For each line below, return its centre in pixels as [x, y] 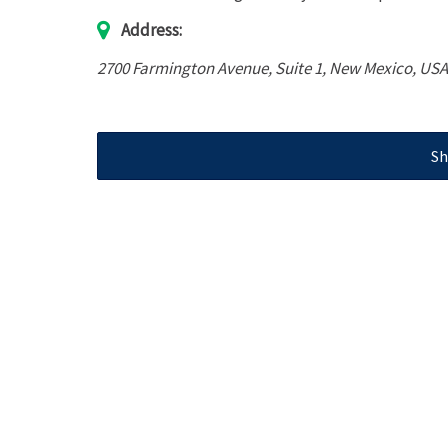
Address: [151, 30]
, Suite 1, [298, 68]
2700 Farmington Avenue [182, 68]
